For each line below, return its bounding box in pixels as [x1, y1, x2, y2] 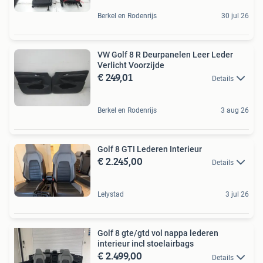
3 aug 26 [221, 106, 249, 114]
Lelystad [97, 190, 124, 199]
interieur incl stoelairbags [97, 239, 194, 249]
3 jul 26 [225, 190, 249, 199]
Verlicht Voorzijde [97, 60, 164, 70]
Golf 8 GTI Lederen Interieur [97, 144, 202, 154]
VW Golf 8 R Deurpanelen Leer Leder [97, 49, 233, 59]
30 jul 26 [221, 11, 249, 20]
